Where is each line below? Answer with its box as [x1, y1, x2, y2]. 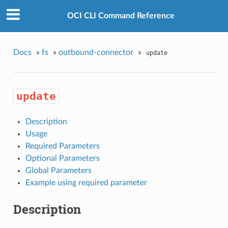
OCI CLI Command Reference [67, 12, 175, 20]
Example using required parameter [25, 179, 147, 187]
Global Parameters [25, 166, 92, 175]
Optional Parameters [25, 154, 100, 163]
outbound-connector [58, 48, 133, 56]
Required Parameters [25, 142, 100, 151]
